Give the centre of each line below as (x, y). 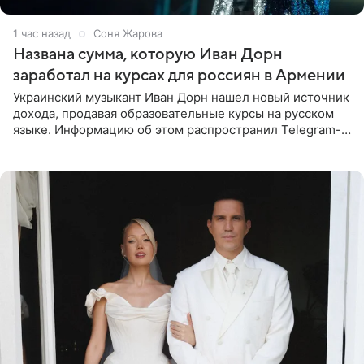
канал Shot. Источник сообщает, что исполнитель (162, 146)
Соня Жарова (128, 34)
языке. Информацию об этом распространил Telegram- (177, 130)
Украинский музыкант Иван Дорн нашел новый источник (181, 97)
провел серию (55, 162)
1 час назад (42, 34)
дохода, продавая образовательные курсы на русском (173, 114)
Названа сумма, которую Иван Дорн (148, 55)
